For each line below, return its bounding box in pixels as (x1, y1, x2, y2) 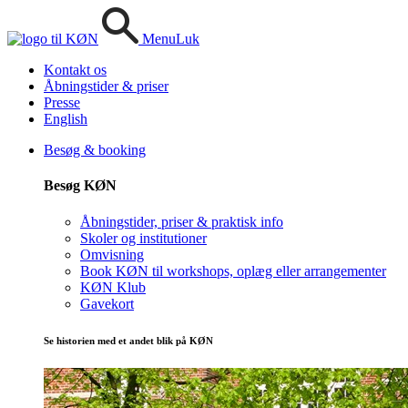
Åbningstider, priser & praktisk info (80, 213, 283, 229)
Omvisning (80, 246, 144, 262)
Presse (44, 95, 80, 110)
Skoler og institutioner (80, 229, 207, 246)
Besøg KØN (44, 178, 117, 194)
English (44, 111, 87, 127)
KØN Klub (80, 279, 146, 295)
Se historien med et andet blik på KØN (44, 334, 213, 346)
